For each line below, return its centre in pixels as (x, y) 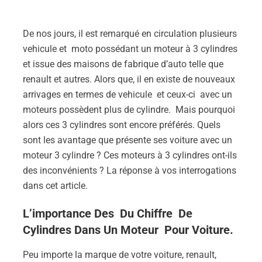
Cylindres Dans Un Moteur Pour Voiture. (128, 230)
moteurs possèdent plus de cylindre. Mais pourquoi (129, 110)
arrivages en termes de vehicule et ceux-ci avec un (127, 94)
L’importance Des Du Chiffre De (108, 213)
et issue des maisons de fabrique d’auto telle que (123, 64)
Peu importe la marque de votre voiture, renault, (120, 255)
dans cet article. (55, 186)
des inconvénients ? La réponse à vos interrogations (130, 170)
